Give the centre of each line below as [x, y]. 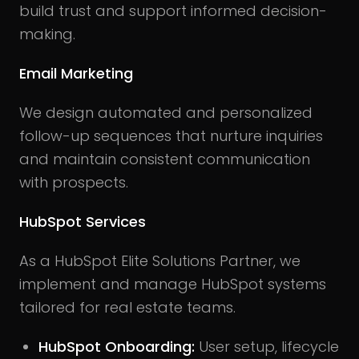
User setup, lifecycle [267, 347]
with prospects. [74, 183]
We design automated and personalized [166, 113]
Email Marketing [76, 74]
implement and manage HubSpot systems [173, 284]
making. [47, 34]
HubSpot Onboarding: [117, 347]
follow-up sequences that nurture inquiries [171, 136]
